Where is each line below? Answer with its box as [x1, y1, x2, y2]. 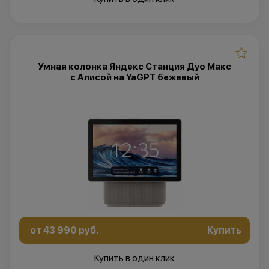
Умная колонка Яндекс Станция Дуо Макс [38, 61, 231, 72]
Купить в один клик [94, 252, 175, 264]
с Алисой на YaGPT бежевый [70, 71, 199, 83]
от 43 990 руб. [30, 224, 98, 236]
